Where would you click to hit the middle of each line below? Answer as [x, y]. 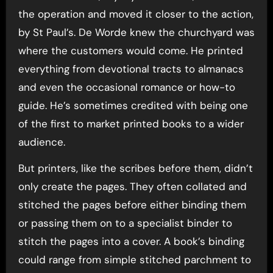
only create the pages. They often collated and [132, 186]
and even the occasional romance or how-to [126, 87]
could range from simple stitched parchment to [134, 260]
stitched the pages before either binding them [132, 205]
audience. [41, 142]
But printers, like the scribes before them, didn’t [135, 168]
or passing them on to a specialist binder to [125, 223]
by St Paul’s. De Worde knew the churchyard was [136, 32]
